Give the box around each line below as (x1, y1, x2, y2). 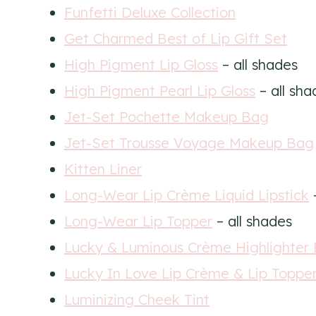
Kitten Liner (64, 159, 142, 178)
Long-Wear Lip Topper (64, 212, 212, 230)
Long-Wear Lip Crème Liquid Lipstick (64, 186, 309, 204)
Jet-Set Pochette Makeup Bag (64, 107, 269, 126)
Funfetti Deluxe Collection (64, 3, 236, 21)
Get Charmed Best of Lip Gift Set (64, 29, 287, 47)
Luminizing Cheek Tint (64, 290, 209, 308)
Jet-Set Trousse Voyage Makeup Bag (64, 133, 314, 152)
